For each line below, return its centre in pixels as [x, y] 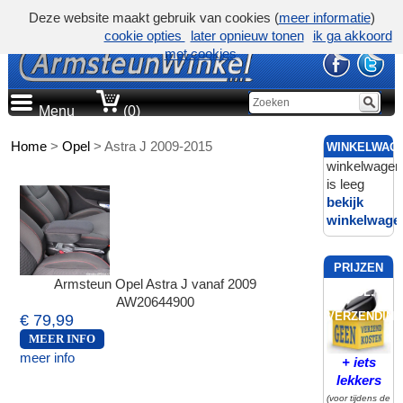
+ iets [358, 362]
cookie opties [144, 36]
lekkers [358, 380]
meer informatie [324, 18]
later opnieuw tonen [247, 36]
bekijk [345, 202]
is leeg [345, 184]
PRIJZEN [359, 268]
